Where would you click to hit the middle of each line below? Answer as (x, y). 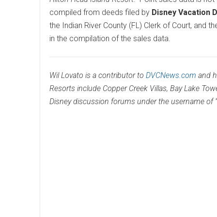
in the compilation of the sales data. (110, 39)
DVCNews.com (171, 76)
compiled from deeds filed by (101, 13)
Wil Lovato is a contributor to (98, 76)
